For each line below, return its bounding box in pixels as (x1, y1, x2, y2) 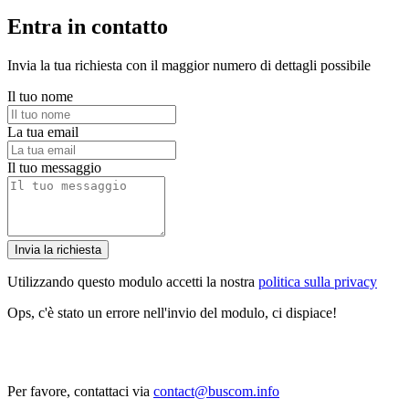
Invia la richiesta (15, 242, 101, 257)
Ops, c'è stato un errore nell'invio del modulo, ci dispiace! (7, 304, 337, 320)
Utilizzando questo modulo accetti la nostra (7, 273, 258, 289)
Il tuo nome (7, 88, 73, 104)
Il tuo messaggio (7, 159, 101, 175)
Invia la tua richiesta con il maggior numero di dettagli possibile (7, 57, 371, 73)
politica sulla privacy (258, 273, 377, 289)
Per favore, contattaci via (7, 383, 153, 399)
